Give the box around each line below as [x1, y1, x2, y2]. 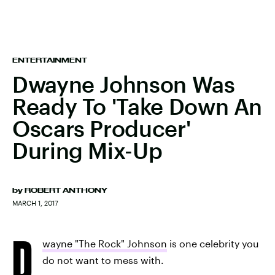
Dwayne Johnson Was [12, 71, 235, 97]
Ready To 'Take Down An [12, 93, 263, 119]
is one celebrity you [167, 238, 259, 249]
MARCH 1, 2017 [12, 199, 58, 207]
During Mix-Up [12, 137, 163, 163]
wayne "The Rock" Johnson [42, 238, 167, 249]
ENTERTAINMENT [12, 56, 87, 64]
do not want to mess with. [42, 254, 164, 266]
